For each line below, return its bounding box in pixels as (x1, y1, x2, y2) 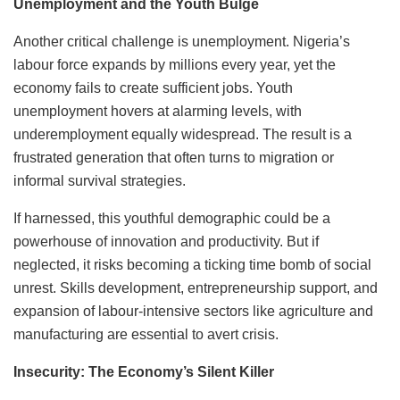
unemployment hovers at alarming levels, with (13, 103, 302, 119)
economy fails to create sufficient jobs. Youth (13, 79, 293, 96)
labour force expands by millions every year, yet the (13, 56, 336, 72)
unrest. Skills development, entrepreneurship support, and (13, 279, 378, 296)
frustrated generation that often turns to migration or (13, 149, 334, 165)
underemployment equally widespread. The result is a (13, 126, 352, 142)
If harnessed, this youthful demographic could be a (13, 210, 330, 226)
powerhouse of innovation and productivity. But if (13, 233, 319, 249)
